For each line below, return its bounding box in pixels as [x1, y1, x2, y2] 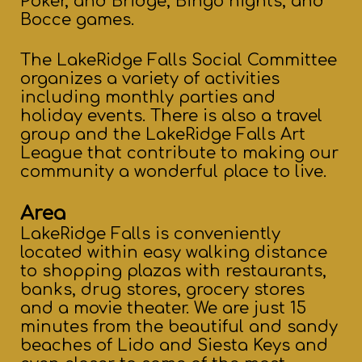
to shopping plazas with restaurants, [20, 262, 326, 281]
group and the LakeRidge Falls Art [20, 125, 305, 145]
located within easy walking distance [20, 243, 327, 263]
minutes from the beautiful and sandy [20, 318, 338, 337]
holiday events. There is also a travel [20, 107, 322, 126]
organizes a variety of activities [20, 69, 280, 89]
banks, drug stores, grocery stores [20, 280, 305, 300]
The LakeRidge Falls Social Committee [20, 51, 337, 70]
